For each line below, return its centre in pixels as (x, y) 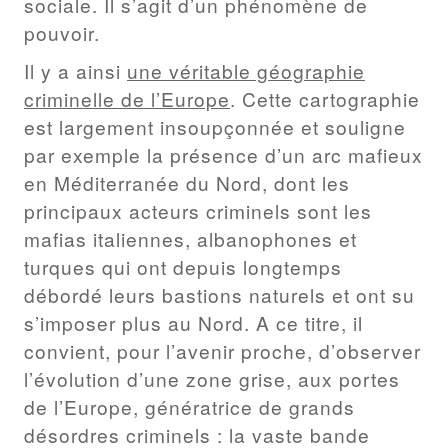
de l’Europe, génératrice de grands (189, 406)
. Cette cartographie (325, 98)
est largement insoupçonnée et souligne (215, 126)
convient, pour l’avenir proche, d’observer (222, 350)
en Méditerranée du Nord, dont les (187, 182)
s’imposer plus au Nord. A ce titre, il (193, 322)
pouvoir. (62, 33)
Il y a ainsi (75, 70)
